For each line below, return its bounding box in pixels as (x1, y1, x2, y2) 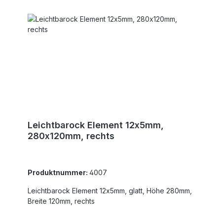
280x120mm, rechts (28, 130, 114, 141)
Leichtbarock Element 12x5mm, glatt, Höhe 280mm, (28, 186, 129, 195)
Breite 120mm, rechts (74, 196, 95, 205)
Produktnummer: (28, 168, 89, 177)
